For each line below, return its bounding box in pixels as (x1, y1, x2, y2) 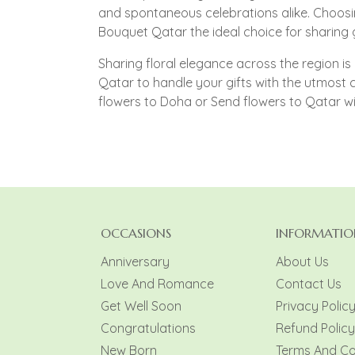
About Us (276, 254, 329, 270)
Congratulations (100, 320, 196, 337)
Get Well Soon (100, 298, 181, 315)
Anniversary (100, 254, 170, 270)
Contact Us (276, 276, 342, 292)
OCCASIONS (100, 225, 171, 242)
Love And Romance (100, 276, 214, 292)
